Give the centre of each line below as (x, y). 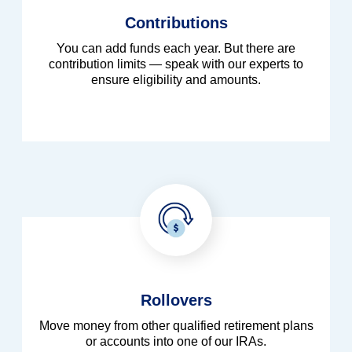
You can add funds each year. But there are (176, 49)
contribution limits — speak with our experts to (176, 64)
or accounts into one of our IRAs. (176, 342)
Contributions (176, 23)
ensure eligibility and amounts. (176, 80)
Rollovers (176, 301)
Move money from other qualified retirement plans (176, 326)
